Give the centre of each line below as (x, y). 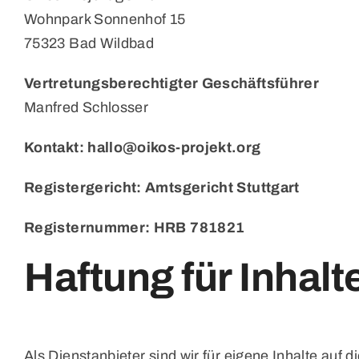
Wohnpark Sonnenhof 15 (105, 19)
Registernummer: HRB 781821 (135, 228)
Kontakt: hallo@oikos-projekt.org (143, 147)
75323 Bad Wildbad (89, 43)
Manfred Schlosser (87, 107)
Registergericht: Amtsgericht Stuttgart (162, 188)
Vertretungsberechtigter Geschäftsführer (172, 83)
